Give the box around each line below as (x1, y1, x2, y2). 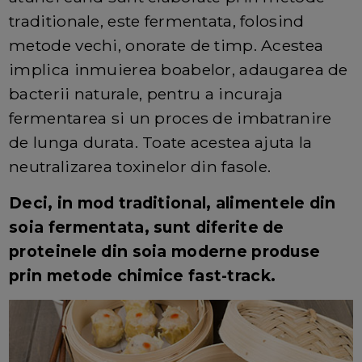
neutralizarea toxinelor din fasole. (9, 157, 271, 177)
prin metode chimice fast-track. (9, 266, 276, 286)
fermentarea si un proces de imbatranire (9, 108, 332, 128)
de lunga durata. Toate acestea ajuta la (9, 133, 313, 153)
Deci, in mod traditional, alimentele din (9, 193, 336, 213)
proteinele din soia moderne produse (9, 242, 321, 262)
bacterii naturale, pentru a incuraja (9, 84, 284, 104)
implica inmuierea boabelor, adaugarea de (9, 60, 348, 80)
